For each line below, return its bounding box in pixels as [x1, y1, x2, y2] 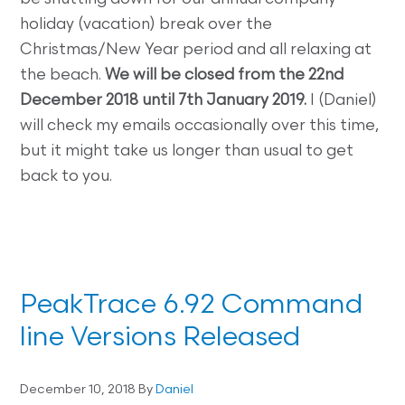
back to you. [20, 168, 113, 184]
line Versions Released [20, 324, 301, 353]
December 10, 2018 [20, 382, 137, 397]
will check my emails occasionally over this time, [20, 118, 380, 134]
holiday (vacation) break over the [20, 16, 273, 33]
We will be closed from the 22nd [105, 67, 344, 83]
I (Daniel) [306, 92, 378, 108]
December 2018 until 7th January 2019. [20, 92, 307, 108]
